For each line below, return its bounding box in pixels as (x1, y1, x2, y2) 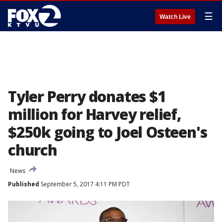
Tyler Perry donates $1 (8, 86, 166, 107)
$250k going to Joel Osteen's (8, 122, 207, 142)
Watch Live (160, 13, 191, 20)
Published (8, 180, 39, 188)
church (8, 140, 57, 160)
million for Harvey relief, (8, 104, 181, 124)
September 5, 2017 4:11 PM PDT (39, 180, 130, 188)
